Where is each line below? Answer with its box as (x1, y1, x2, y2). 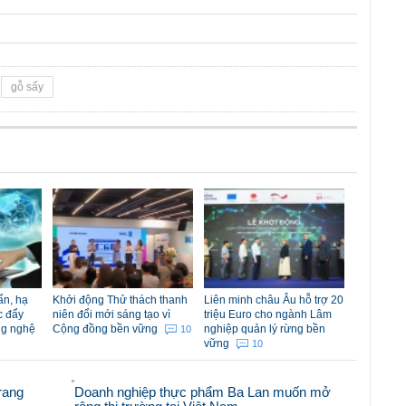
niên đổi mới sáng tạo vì (53, 308, 170, 322)
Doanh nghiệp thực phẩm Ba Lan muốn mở (74, 384, 332, 401)
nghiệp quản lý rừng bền (204, 323, 325, 336)
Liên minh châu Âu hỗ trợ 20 (204, 294, 343, 307)
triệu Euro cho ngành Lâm (204, 308, 332, 322)
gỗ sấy (11, 81, 43, 94)
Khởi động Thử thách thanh (53, 294, 188, 307)
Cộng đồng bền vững (53, 323, 160, 336)
